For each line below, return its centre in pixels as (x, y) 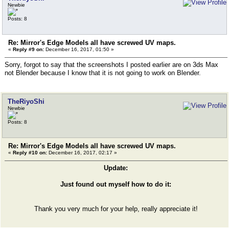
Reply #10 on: (30, 153)
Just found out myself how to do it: (116, 184)
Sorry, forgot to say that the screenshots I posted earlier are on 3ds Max (111, 65)
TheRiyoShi (26, 101)
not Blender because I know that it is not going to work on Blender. (103, 73)
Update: (116, 168)
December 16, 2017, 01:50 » (79, 49)
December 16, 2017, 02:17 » (82, 153)
